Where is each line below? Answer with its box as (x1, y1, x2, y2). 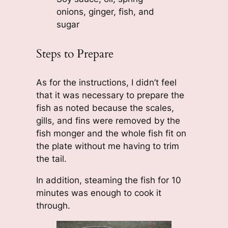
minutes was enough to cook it (36, 187, 161, 198)
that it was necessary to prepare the (36, 90, 184, 100)
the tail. (36, 153, 67, 164)
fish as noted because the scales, (36, 102, 174, 113)
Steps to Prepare (36, 46, 113, 62)
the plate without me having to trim (36, 140, 179, 151)
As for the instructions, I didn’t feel (36, 77, 177, 88)
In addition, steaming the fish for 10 (36, 175, 181, 185)
